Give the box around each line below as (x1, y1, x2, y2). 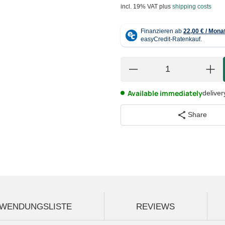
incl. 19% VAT (121, 3, 158, 10)
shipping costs (172, 3, 211, 10)
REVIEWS (136, 201, 175, 211)
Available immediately (128, 88, 202, 98)
